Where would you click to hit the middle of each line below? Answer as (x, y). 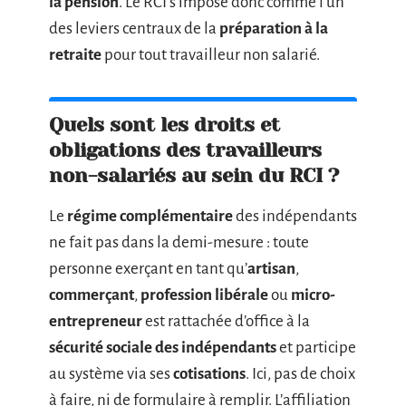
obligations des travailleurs (185, 150)
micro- (313, 295)
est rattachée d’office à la (226, 321)
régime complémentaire (150, 216)
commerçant (92, 295)
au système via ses (111, 374)
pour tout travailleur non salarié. (211, 55)
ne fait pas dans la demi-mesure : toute (179, 242)
